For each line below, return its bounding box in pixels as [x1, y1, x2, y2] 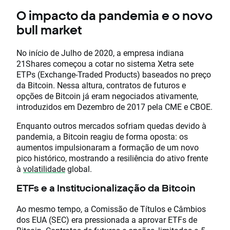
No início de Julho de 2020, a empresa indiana [16, 47, 184, 59]
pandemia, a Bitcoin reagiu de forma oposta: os [16, 131, 188, 142]
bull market [16, 23, 82, 37]
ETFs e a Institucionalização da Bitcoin [16, 182, 196, 194]
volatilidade [23, 163, 65, 175]
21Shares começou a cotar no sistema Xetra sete [16, 58, 194, 69]
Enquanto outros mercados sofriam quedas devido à [16, 120, 206, 131]
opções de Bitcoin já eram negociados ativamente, [16, 90, 198, 102]
